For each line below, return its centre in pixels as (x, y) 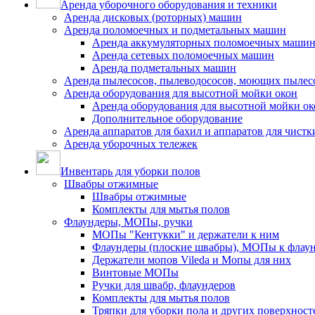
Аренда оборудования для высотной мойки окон (181, 93)
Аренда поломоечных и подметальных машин (175, 30)
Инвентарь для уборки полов (130, 171)
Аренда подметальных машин (164, 68)
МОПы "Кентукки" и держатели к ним (186, 234)
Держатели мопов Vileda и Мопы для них (192, 260)
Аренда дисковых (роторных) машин (153, 17)
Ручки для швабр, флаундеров (164, 285)
